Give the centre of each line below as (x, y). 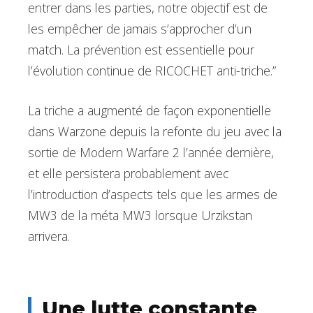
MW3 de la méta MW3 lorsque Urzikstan (140, 215)
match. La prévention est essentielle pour (141, 50)
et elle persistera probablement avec (128, 173)
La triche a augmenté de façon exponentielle (150, 110)
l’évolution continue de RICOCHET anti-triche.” (152, 71)
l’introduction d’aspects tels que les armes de (153, 194)
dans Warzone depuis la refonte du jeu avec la (155, 131)
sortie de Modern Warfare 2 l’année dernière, (151, 152)
